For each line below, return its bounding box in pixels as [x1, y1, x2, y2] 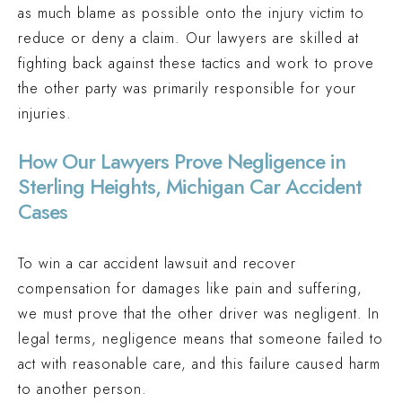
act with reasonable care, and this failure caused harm [18, 354, 380, 374]
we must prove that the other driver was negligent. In [18, 303, 380, 324]
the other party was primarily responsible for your [18, 78, 356, 99]
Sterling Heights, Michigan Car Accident [18, 171, 362, 202]
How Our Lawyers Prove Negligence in [18, 146, 345, 177]
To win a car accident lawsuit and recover [18, 253, 296, 274]
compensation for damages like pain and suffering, [18, 278, 363, 299]
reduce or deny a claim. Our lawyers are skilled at [18, 28, 359, 48]
